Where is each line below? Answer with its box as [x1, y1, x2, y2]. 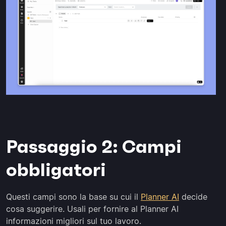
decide [179, 191, 207, 202]
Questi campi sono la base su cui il [6, 191, 141, 202]
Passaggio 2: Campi [6, 135, 182, 158]
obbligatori [6, 158, 106, 181]
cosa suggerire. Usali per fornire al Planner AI [6, 203, 179, 214]
